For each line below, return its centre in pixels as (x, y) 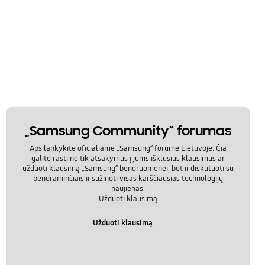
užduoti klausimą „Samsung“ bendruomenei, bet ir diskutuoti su (128, 169)
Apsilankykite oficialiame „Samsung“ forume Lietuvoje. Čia (128, 149)
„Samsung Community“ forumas (128, 131)
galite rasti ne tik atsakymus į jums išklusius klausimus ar (128, 159)
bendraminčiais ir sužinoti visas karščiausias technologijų (128, 179)
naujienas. (128, 189)
